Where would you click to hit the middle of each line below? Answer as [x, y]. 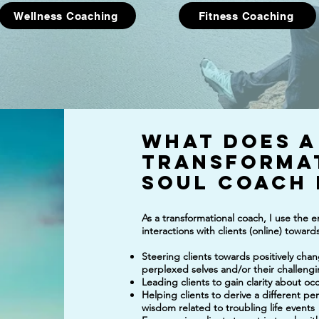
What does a [229, 141]
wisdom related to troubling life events [229, 308]
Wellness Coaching [66, 16]
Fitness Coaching [246, 16]
